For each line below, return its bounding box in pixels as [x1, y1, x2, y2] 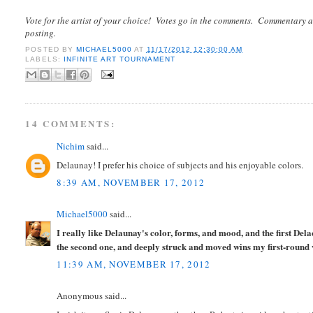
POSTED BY [25, 45, 76, 53]
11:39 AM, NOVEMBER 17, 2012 [57, 258, 211, 271]
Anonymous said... [57, 289, 127, 303]
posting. [25, 27, 57, 40]
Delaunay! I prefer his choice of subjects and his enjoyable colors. [57, 158, 304, 171]
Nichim [57, 140, 85, 153]
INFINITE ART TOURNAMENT [63, 54, 175, 63]
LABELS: [25, 54, 64, 63]
